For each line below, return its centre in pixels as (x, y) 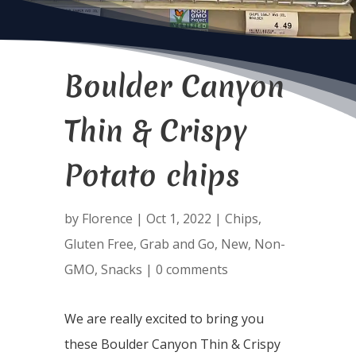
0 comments (192, 269)
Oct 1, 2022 (178, 219)
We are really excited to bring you (164, 319)
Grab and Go (177, 244)
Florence (107, 219)
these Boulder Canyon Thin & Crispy (172, 344)
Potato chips (152, 175)
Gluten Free (99, 244)
